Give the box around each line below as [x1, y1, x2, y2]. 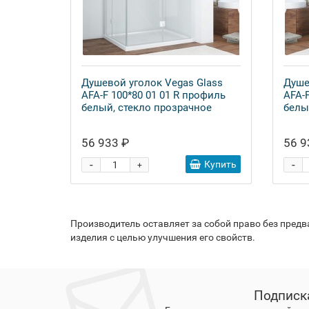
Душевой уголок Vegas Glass [81, 77, 223, 89]
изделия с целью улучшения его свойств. [70, 232, 255, 243]
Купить [204, 159, 237, 170]
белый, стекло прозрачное [81, 101, 212, 114]
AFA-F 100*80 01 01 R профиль [81, 89, 226, 101]
